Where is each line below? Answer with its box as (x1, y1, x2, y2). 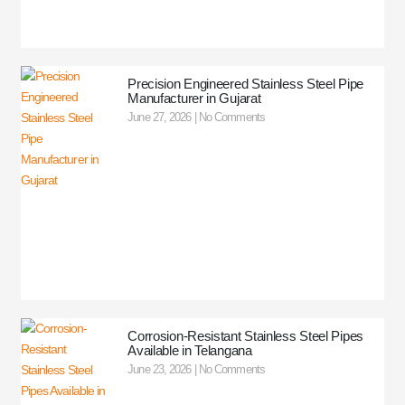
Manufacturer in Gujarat (127, 89, 261, 106)
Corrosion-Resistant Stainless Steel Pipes (127, 327, 363, 344)
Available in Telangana (127, 342, 252, 358)
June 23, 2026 (127, 362, 194, 376)
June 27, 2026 (127, 109, 194, 124)
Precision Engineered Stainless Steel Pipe (127, 75, 363, 91)
